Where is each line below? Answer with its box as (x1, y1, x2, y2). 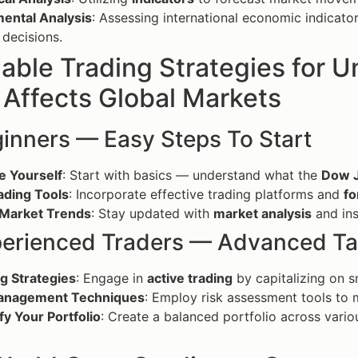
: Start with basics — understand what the (62, 167, 321, 184)
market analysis (213, 205, 312, 222)
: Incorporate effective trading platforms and (69, 186, 344, 203)
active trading (147, 270, 233, 287)
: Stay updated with (91, 205, 213, 222)
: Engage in (76, 270, 147, 287)
